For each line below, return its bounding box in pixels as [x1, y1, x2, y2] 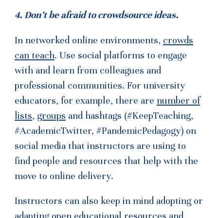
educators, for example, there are [15, 94, 157, 107]
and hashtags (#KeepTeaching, [66, 109, 193, 122]
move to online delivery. [15, 170, 113, 182]
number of [157, 94, 200, 107]
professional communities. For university [15, 79, 185, 91]
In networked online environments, [15, 34, 163, 46]
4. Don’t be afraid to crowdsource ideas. [15, 9, 179, 21]
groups [37, 109, 66, 122]
